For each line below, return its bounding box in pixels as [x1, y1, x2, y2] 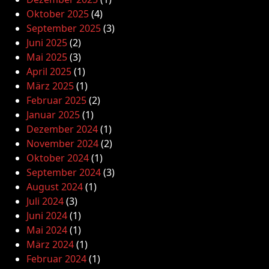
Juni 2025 [26, 36, 67, 49]
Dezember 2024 [26, 122, 98, 136]
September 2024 [26, 166, 101, 179]
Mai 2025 [26, 50, 67, 64]
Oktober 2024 [26, 151, 89, 165]
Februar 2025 [26, 94, 86, 107]
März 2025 [26, 79, 74, 92]
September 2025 [26, 22, 101, 35]
